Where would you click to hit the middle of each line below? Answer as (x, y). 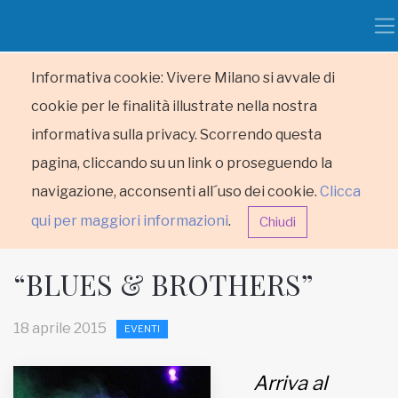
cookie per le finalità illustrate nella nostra (174, 106)
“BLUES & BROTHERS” (163, 284)
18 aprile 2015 (60, 328)
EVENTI (142, 329)
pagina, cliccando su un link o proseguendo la (182, 163)
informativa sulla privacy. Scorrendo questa (176, 135)
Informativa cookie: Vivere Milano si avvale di (183, 78)
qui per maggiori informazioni (130, 221)
